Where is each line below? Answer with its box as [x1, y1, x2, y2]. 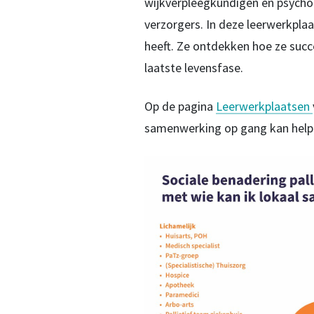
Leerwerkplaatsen [215, 98, 313, 115]
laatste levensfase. [144, 60, 243, 76]
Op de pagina [144, 98, 216, 115]
